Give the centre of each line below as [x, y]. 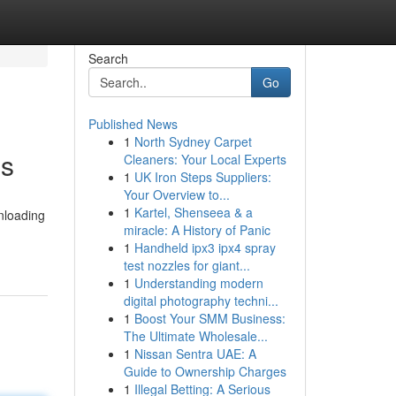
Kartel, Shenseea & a [193, 212]
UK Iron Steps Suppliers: [202, 177]
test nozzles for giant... [187, 265]
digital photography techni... [201, 301]
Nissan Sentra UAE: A [195, 354]
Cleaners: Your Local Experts [205, 159]
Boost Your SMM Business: [209, 318]
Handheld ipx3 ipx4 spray [205, 247]
